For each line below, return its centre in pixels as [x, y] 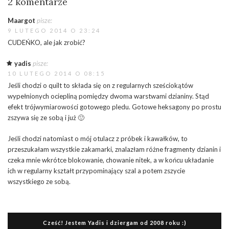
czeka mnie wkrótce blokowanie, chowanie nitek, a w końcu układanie [111, 160]
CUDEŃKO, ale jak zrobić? [47, 43]
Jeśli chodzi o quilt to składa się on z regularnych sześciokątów [100, 86]
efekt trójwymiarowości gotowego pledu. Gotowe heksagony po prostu [114, 107]
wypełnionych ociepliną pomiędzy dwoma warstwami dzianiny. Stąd [108, 96]
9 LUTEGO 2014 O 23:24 [54, 31]
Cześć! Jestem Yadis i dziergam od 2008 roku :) [114, 223]
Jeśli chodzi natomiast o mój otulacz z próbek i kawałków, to [98, 139]
